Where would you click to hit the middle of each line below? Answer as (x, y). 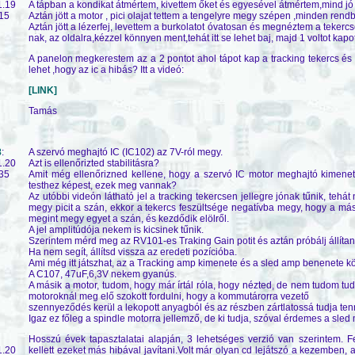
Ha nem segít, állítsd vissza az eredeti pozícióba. (133, 252)
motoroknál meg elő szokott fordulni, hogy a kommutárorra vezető (169, 296)
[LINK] (43, 90)
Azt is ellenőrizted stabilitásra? (94, 163)
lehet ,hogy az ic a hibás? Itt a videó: (106, 69)
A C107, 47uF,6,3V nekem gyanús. (103, 274)
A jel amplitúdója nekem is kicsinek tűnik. (116, 229)
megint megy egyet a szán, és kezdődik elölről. (129, 218)
